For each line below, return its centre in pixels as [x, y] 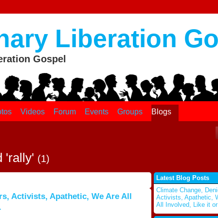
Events [96, 111]
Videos [32, 111]
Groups [130, 111]
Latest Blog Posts [182, 178]
